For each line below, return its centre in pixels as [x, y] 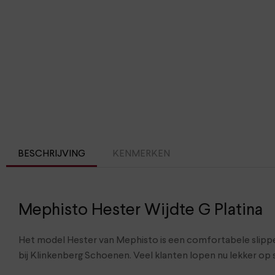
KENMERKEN [141, 154]
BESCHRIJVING [52, 154]
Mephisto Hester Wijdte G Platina [141, 210]
